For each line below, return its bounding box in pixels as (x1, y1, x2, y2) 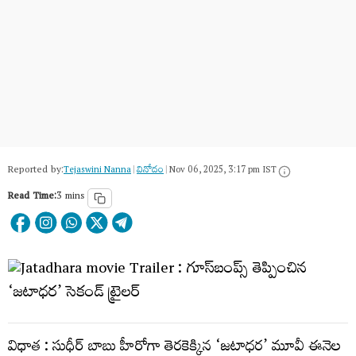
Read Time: (8, 187, 56, 208)
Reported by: (8, 161, 64, 182)
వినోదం (137, 161, 164, 181)
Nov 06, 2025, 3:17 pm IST (169, 161, 277, 181)
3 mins (56, 187, 84, 208)
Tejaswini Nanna (64, 161, 131, 181)
